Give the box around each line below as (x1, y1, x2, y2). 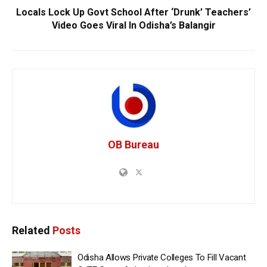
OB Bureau (108, 138, 159, 151)
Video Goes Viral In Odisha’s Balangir (51, 19, 216, 31)
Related (12, 223, 50, 237)
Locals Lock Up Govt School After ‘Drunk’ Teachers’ (16, 6, 251, 18)
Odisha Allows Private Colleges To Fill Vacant (77, 252, 246, 263)
